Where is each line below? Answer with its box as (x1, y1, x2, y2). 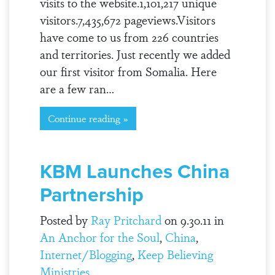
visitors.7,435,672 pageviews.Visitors (39, 11, 215, 28)
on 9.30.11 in (161, 211, 224, 228)
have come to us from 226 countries (39, 28, 219, 45)
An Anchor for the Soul (39, 228, 160, 246)
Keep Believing (137, 246, 213, 263)
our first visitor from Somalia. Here (39, 63, 217, 80)
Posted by (39, 211, 91, 228)
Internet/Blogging (39, 246, 132, 263)
